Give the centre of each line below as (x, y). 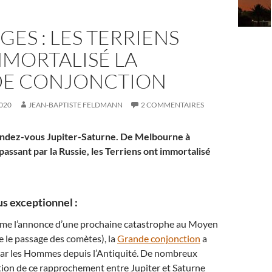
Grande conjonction (159, 238)
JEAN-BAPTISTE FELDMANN (76, 105)
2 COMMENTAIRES (172, 105)
